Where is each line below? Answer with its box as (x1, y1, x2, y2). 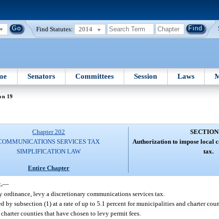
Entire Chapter (28, 164, 70, 172)
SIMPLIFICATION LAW (17, 148, 81, 155)
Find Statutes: (36, 25, 73, 33)
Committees (75, 72, 114, 80)
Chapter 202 (32, 128, 66, 136)
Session (134, 72, 157, 80)
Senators (27, 72, 55, 80)
